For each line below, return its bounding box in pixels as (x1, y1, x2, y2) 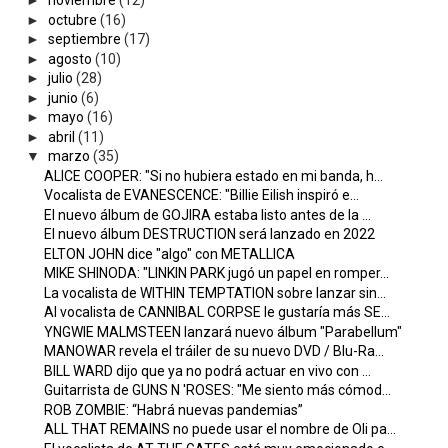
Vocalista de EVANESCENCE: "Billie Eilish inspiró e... (43, 187, 359, 204)
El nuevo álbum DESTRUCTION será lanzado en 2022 (43, 226, 375, 243)
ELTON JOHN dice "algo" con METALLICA (43, 245, 295, 262)
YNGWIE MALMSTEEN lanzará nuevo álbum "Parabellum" (43, 323, 402, 340)
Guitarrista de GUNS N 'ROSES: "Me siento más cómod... (43, 382, 391, 399)
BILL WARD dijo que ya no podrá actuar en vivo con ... (43, 362, 371, 379)
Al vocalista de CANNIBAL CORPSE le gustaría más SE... (43, 304, 390, 321)
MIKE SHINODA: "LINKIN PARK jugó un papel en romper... (43, 265, 389, 282)
